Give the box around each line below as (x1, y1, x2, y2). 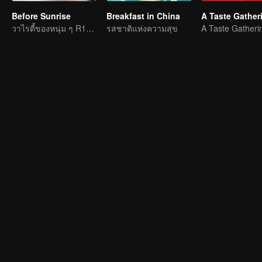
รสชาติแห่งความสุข (106, 22, 178, 34)
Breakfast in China (106, 10, 180, 22)
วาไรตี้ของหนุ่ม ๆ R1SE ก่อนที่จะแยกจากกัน (86, 22, 94, 34)
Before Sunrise (12, 10, 71, 22)
